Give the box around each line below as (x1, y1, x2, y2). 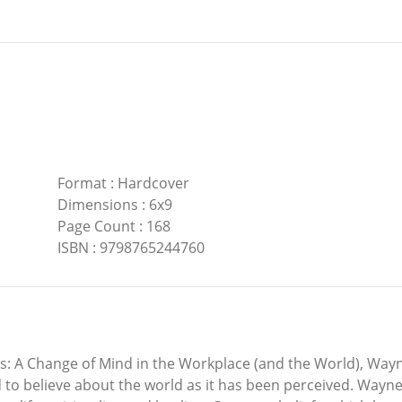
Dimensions (57, 195, 138, 215)
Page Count (57, 216, 135, 237)
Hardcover (117, 173, 189, 194)
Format (57, 173, 107, 194)
